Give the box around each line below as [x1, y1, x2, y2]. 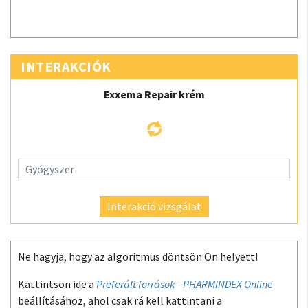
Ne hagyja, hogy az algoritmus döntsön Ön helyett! [18, 250, 258, 263]
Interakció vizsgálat [107, 199, 201, 213]
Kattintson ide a [18, 277, 96, 291]
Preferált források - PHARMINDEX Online [96, 277, 273, 291]
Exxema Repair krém [103, 87, 205, 101]
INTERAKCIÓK [21, 58, 111, 75]
